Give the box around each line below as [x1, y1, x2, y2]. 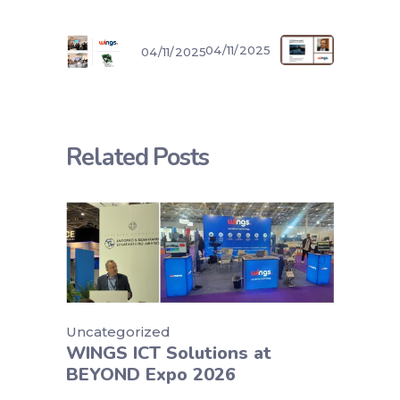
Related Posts [66, 141, 209, 174]
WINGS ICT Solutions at [66, 341, 271, 365]
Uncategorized [66, 323, 171, 340]
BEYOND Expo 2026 [66, 362, 236, 387]
